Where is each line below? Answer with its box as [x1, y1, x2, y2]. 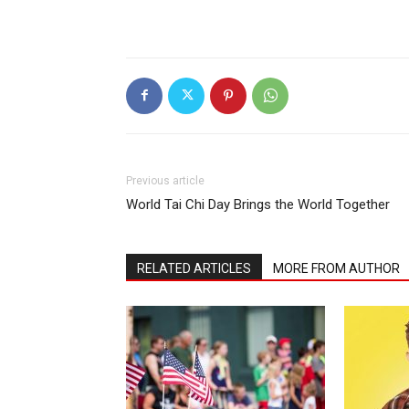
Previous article [126, 173, 204, 187]
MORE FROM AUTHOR [273, 260, 400, 276]
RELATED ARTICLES [137, 260, 251, 276]
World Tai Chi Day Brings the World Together [126, 195, 390, 213]
